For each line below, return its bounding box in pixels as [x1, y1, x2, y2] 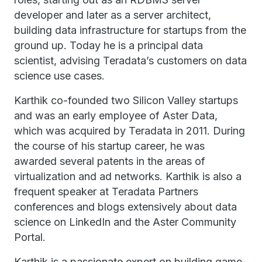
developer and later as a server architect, [14, 9, 211, 21]
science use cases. [14, 70, 105, 82]
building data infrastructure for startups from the [14, 24, 246, 36]
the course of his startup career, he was [14, 140, 205, 152]
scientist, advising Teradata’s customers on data [14, 54, 247, 67]
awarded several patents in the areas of [14, 155, 205, 167]
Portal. [14, 231, 46, 243]
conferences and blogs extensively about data [14, 201, 237, 213]
